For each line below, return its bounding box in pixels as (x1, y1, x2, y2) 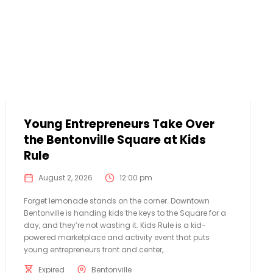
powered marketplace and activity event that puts (23, 232, 210, 243)
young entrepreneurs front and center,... (23, 244, 169, 255)
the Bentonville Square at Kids (23, 132, 206, 149)
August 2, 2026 (38, 172, 93, 183)
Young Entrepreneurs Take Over (23, 116, 214, 133)
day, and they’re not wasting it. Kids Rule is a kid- (23, 220, 206, 231)
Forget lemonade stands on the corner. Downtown (23, 196, 210, 207)
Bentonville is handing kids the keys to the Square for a (23, 208, 226, 219)
